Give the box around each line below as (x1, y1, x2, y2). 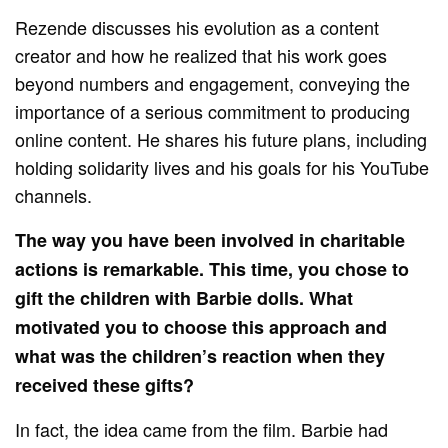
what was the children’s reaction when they (15, 342, 386, 369)
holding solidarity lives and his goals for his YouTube (15, 153, 430, 180)
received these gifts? (15, 371, 195, 398)
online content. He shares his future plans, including (15, 125, 428, 152)
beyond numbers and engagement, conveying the (15, 69, 411, 96)
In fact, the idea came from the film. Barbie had (15, 415, 389, 442)
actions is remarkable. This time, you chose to (15, 255, 410, 282)
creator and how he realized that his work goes (15, 41, 388, 68)
